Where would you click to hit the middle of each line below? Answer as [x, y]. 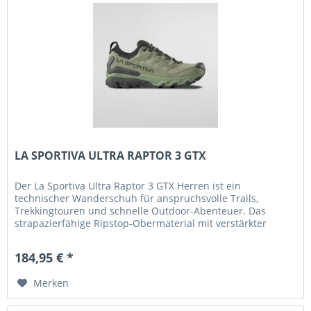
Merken [51, 283]
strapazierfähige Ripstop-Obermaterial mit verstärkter [141, 224]
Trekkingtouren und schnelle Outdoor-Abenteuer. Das [141, 211]
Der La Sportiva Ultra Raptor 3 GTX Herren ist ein [128, 186]
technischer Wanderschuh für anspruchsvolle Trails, [137, 199]
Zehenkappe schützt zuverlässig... [94, 236]
